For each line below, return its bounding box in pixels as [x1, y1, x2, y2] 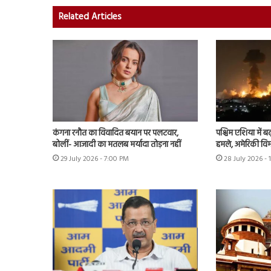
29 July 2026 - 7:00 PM [60, 153, 129, 166]
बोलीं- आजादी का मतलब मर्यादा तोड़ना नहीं [53, 138, 181, 152]
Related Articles [59, 9, 122, 24]
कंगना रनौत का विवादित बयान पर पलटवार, [53, 126, 178, 141]
